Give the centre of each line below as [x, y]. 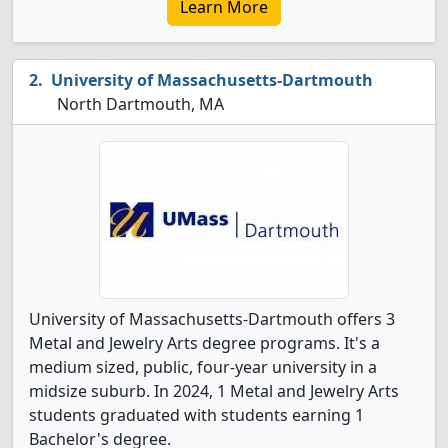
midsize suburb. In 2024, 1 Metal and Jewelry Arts [214, 391]
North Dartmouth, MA [138, 104]
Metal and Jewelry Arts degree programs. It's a [204, 343]
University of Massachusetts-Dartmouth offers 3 [212, 319]
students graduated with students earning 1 [196, 415]
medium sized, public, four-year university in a [203, 367]
